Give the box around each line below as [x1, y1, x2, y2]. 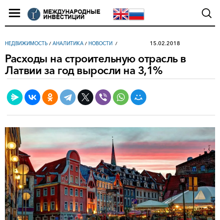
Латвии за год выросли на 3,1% [5, 64, 163, 77]
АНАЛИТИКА [53, 40, 83, 47]
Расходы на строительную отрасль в [5, 52, 186, 65]
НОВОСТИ [88, 40, 112, 47]
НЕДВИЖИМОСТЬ [5, 40, 48, 47]
